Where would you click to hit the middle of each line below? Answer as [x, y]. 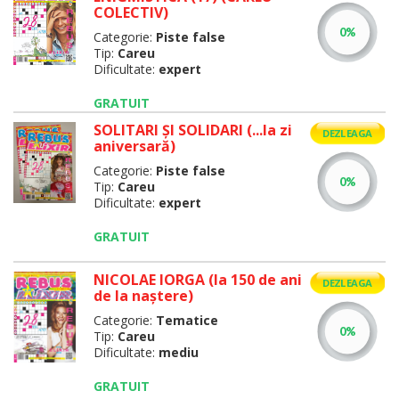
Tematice [187, 320]
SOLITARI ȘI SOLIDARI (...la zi [192, 130]
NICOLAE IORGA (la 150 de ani [197, 280]
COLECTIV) [130, 12]
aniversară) [134, 146]
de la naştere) [143, 296]
